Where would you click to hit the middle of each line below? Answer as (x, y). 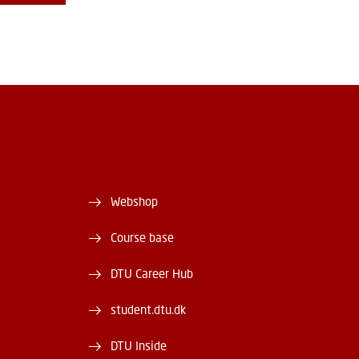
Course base (143, 237)
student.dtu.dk (149, 309)
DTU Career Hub (152, 273)
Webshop (135, 201)
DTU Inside (139, 345)
